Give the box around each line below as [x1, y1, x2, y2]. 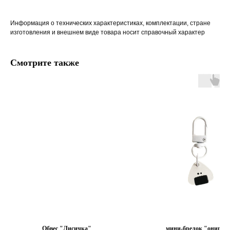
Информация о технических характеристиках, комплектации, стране [10, 20, 210, 27]
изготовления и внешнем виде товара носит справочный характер [10, 29, 205, 36]
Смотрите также [10, 57, 79, 68]
